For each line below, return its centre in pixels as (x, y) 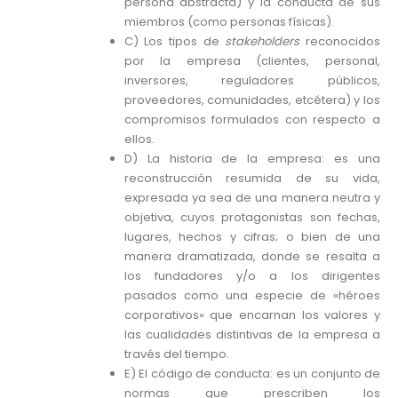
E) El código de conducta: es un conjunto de (252, 374)
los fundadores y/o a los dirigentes (252, 276)
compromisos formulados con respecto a (252, 120)
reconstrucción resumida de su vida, (252, 179)
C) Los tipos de (175, 42)
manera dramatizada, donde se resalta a (252, 257)
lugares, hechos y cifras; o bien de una (252, 237)
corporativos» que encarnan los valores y (252, 315)
